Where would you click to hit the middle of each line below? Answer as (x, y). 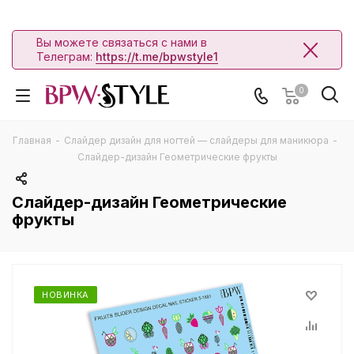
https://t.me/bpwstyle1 (157, 56)
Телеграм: (66, 56)
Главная (32, 140)
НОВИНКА (66, 295)
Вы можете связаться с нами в (122, 42)
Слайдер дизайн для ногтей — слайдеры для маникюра (196, 140)
